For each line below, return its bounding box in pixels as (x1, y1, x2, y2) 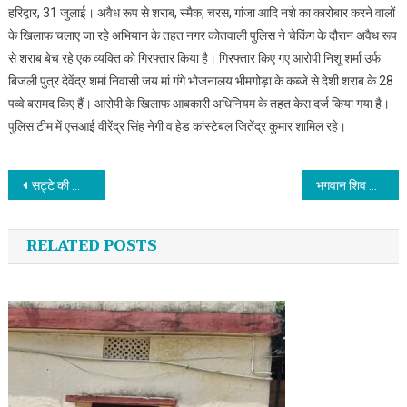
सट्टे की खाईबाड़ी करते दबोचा (31, 178, 72, 194)
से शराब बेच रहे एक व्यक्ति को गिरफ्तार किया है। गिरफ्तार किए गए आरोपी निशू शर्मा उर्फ (7, 51, 381, 66)
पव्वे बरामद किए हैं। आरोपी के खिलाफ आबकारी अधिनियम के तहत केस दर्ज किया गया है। (7, 96, 390, 112)
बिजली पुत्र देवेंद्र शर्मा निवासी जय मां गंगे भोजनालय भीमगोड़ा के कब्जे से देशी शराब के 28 (7, 74, 393, 89)
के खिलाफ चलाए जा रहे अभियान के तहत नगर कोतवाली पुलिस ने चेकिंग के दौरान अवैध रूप (7, 28, 397, 44)
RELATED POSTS (25, 233, 157, 260)
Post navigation (7, 168, 242, 215)
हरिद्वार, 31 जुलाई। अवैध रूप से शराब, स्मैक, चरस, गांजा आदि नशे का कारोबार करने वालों (7, 5, 395, 21)
